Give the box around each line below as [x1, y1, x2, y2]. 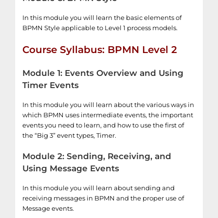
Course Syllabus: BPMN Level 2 [22, 43, 177, 55]
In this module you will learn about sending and [22, 184, 175, 192]
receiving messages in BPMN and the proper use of [22, 194, 184, 202]
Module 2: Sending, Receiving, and [22, 151, 171, 162]
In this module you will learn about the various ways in [22, 101, 194, 109]
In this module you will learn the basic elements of [22, 13, 182, 21]
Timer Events [22, 80, 79, 91]
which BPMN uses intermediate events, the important [22, 111, 193, 119]
